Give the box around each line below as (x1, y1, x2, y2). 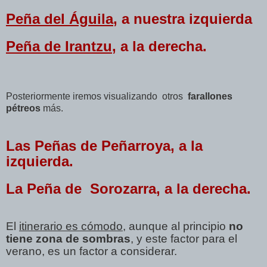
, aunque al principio (123, 219, 229, 232)
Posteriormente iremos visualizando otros (6, 91, 188, 101)
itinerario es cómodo (19, 219, 123, 232)
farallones (188, 91, 232, 101)
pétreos (6, 103, 41, 113)
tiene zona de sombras (6, 232, 131, 245)
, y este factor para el (131, 232, 237, 245)
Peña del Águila (6, 10, 113, 27)
